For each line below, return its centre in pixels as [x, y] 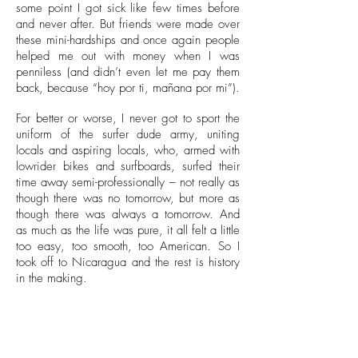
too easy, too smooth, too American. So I [128, 246]
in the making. [52, 278]
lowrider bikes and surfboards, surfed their [128, 166]
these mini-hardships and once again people [128, 40]
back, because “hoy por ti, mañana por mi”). [128, 88]
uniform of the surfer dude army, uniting [128, 134]
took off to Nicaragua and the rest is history [128, 262]
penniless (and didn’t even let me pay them [128, 72]
